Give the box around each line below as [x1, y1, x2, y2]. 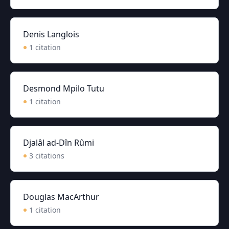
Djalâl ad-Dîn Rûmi [23, 137, 94, 148]
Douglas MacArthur [23, 191, 99, 202]
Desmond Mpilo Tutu [23, 83, 104, 94]
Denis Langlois [23, 29, 79, 40]
